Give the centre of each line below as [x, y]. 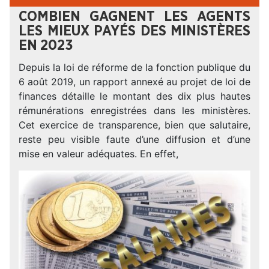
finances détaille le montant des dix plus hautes [134, 96]
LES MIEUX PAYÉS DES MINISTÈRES [134, 31]
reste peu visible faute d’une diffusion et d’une [134, 139]
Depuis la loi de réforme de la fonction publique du [134, 67]
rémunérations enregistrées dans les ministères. [134, 110]
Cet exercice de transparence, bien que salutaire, [134, 125]
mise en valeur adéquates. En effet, [98, 154]
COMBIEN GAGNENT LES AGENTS [134, 17]
